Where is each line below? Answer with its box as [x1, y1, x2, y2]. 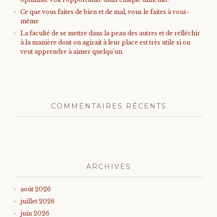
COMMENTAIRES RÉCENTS [50, 101, 167, 110]
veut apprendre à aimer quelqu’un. [20, 47, 124, 55]
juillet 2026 [20, 197, 55, 205]
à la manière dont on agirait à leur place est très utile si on [20, 38, 190, 46]
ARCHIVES [86, 162, 131, 171]
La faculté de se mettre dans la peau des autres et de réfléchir [20, 29, 200, 37]
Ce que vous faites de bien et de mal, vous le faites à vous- [20, 8, 189, 15]
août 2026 [20, 185, 51, 193]
